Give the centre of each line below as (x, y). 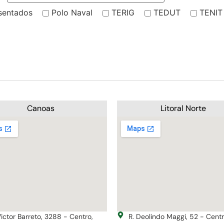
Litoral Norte (183, 108)
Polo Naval (72, 13)
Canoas (41, 108)
